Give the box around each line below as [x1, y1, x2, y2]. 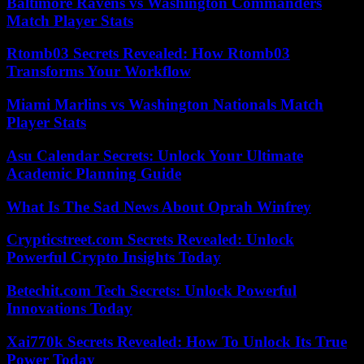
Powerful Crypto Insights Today [6, 249, 221, 266]
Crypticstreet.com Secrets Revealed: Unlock [6, 231, 294, 249]
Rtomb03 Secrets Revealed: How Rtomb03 [6, 45, 290, 63]
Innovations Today [6, 300, 132, 318]
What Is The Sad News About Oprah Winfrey [6, 197, 311, 215]
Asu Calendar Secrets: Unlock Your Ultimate [6, 146, 303, 164]
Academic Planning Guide [6, 164, 181, 182]
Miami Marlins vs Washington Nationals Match [6, 96, 323, 114]
